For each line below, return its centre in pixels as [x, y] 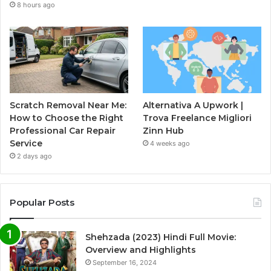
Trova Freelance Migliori [198, 118]
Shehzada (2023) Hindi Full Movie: [161, 237]
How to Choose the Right [67, 118]
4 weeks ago [170, 144]
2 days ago [34, 156]
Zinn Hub [164, 131]
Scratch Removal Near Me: [68, 106]
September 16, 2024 [125, 263]
